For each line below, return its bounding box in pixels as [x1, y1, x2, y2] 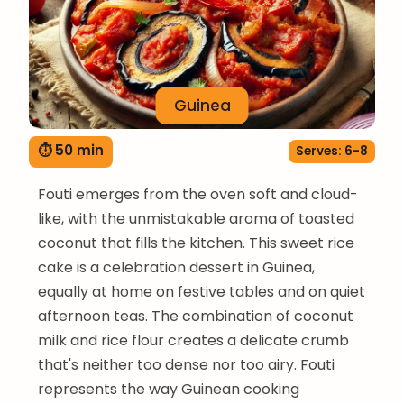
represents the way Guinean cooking [38, 378, 299, 399]
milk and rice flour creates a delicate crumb [38, 329, 349, 351]
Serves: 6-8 [296, 142, 368, 161]
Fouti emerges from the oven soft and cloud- [38, 183, 358, 205]
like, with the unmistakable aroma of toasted [38, 207, 354, 229]
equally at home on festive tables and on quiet [38, 280, 365, 302]
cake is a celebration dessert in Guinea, [38, 256, 315, 278]
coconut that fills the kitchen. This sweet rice [38, 232, 354, 253]
